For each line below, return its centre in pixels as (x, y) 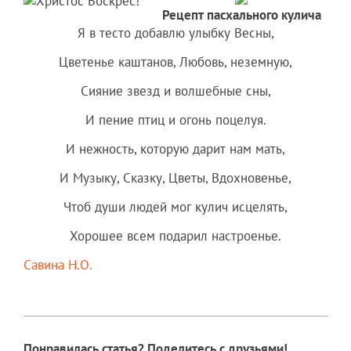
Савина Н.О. (58, 265)
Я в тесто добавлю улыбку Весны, (175, 33)
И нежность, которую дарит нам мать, (175, 149)
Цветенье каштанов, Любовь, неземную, (175, 62)
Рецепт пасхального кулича (241, 15)
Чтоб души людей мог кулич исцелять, (175, 207)
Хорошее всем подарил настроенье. (175, 236)
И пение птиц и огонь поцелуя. (175, 120)
